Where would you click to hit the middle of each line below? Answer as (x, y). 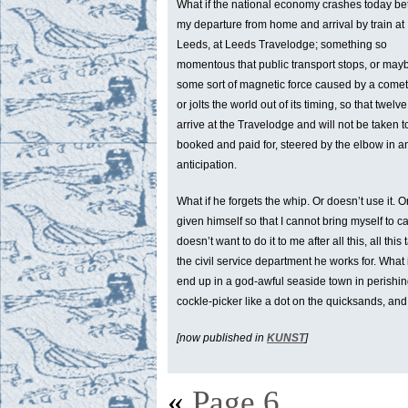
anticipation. (207, 165)
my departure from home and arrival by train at (291, 25)
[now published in (222, 338)
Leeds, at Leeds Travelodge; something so (282, 45)
